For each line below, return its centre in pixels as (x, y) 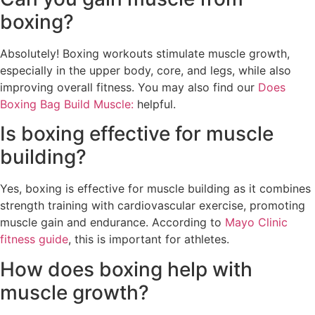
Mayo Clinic (256, 223)
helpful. (155, 104)
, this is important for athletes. (149, 239)
